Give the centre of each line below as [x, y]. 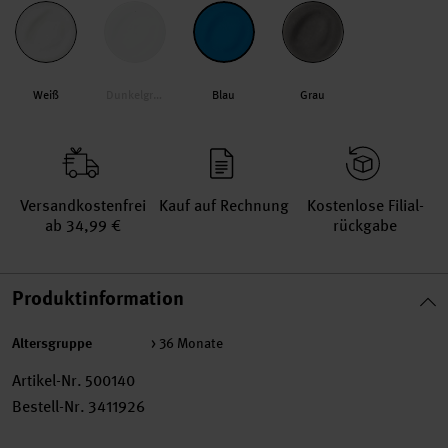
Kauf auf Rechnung [224, 205]
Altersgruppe [52, 342]
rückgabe [365, 225]
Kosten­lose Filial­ [365, 205]
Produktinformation [98, 298]
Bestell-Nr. [48, 406]
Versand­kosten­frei [82, 205]
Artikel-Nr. [47, 380]
